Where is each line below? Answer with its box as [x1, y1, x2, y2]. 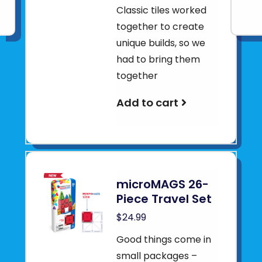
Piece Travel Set [116, 191, 212, 207]
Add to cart [116, 95, 179, 110]
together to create [116, 20, 205, 33]
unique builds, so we [116, 36, 206, 50]
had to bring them [116, 53, 201, 66]
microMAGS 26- [116, 176, 209, 192]
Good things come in [116, 233, 212, 246]
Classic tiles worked [116, 4, 207, 17]
